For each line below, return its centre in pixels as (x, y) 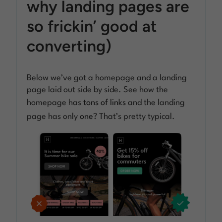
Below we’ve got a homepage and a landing (107, 78)
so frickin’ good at (92, 27)
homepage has (55, 103)
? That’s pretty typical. (134, 117)
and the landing (156, 103)
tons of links (105, 103)
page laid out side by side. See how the (98, 90)
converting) (69, 46)
